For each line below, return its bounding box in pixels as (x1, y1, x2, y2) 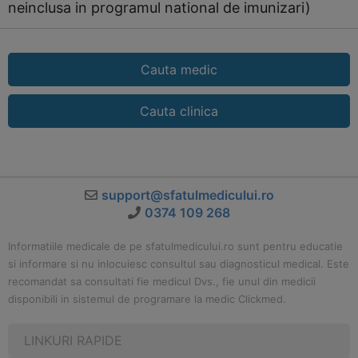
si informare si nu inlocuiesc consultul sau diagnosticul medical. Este (8, 257, 349, 270)
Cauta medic (141, 62, 217, 78)
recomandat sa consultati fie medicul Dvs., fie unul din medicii (8, 275, 316, 288)
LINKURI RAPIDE (24, 332, 122, 348)
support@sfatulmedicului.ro (101, 187, 274, 203)
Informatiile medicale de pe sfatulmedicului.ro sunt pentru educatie (8, 240, 343, 253)
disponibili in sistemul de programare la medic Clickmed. (8, 292, 286, 305)
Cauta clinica (140, 103, 218, 119)
